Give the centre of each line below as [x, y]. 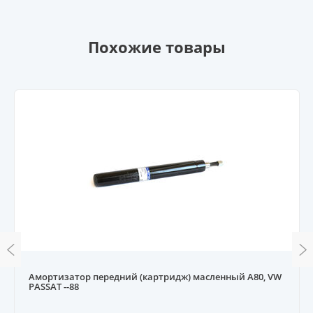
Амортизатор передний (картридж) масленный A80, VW [155, 277]
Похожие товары [156, 47]
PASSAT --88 [54, 287]
